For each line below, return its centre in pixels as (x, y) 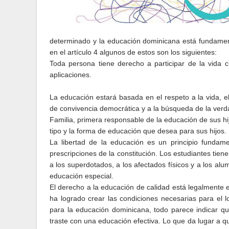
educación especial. (82, 176)
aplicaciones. (71, 75)
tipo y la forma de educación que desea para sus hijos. (138, 131)
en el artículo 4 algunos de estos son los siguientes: (133, 52)
